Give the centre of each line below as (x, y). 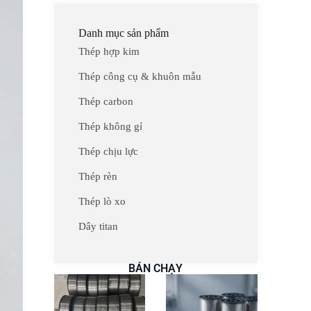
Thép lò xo (102, 201)
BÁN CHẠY (156, 268)
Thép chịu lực (108, 151)
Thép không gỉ (110, 126)
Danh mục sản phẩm (123, 33)
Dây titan (98, 226)
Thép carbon (106, 101)
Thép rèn (98, 176)
